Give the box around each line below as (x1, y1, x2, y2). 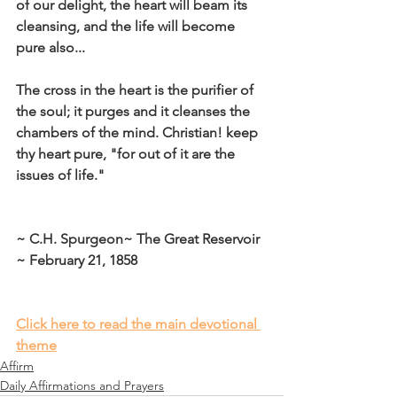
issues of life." (16, 167, 105, 183)
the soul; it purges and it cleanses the (16, 103, 253, 120)
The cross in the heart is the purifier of (16, 82, 257, 98)
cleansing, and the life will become (16, 18, 238, 35)
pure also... (16, 39, 85, 56)
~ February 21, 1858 (16, 252, 137, 269)
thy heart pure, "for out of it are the (16, 145, 238, 162)
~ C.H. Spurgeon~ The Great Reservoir (16, 230, 263, 247)
